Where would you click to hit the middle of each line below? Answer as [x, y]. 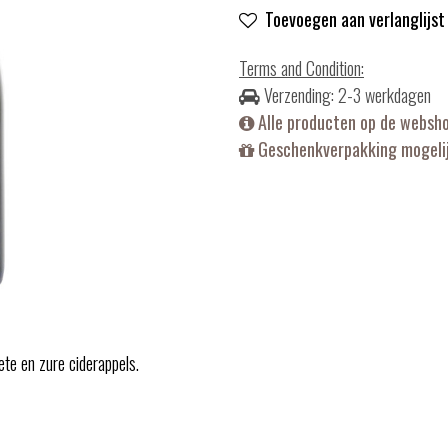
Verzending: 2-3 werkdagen [345, 95]
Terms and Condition [300, 68]
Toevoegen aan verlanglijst [355, 19]
